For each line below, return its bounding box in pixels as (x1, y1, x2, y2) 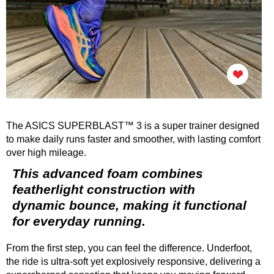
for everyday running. (12, 214, 146, 229)
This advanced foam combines (12, 166, 203, 181)
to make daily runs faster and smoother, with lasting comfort (6, 134, 261, 145)
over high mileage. (6, 147, 86, 158)
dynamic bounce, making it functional (12, 198, 246, 213)
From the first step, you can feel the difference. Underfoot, (6, 243, 252, 254)
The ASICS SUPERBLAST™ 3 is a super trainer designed (6, 120, 259, 131)
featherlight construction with (12, 182, 195, 197)
